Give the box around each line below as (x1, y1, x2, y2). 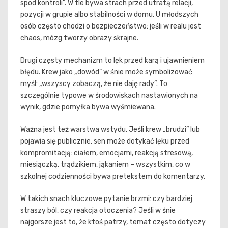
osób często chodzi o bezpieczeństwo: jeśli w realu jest (20, 22, 201, 31)
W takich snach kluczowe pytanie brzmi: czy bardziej (20, 194, 192, 204)
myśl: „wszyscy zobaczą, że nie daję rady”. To (20, 79, 167, 89)
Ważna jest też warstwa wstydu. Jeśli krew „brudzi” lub (20, 125, 200, 134)
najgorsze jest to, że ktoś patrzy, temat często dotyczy (20, 218, 206, 227)
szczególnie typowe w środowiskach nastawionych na (20, 91, 198, 100)
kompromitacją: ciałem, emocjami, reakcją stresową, (20, 149, 193, 158)
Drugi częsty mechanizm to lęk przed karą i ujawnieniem (20, 56, 205, 65)
